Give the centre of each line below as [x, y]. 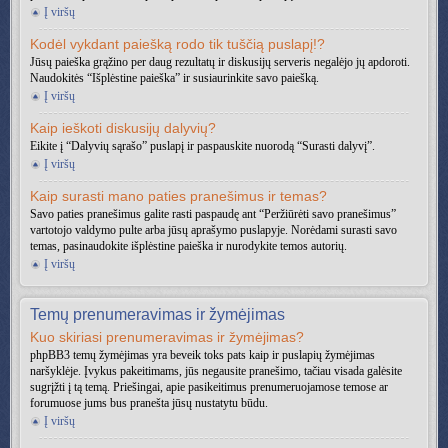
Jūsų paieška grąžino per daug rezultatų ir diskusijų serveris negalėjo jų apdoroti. [220, 62]
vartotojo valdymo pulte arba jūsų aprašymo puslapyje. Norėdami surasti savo [213, 230]
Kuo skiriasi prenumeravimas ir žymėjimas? [167, 337]
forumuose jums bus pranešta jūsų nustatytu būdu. [149, 403]
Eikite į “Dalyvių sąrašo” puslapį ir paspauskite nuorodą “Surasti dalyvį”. [202, 146]
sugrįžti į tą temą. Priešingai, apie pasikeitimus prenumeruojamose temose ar [209, 387]
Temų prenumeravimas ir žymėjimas [157, 314]
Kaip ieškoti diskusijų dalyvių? [123, 128]
